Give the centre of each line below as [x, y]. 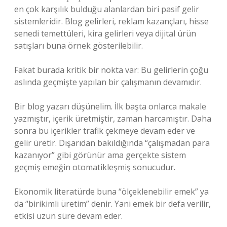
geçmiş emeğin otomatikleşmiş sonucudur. [95, 167]
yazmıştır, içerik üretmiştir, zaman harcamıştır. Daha [113, 119]
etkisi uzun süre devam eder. [68, 216]
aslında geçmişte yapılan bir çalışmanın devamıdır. [108, 82]
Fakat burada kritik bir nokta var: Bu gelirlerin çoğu [111, 70]
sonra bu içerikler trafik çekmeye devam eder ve [105, 131]
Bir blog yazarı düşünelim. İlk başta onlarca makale [110, 106]
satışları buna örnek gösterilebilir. [79, 46]
